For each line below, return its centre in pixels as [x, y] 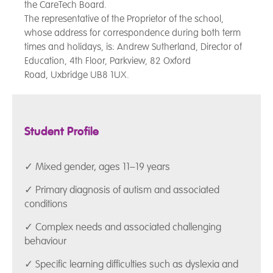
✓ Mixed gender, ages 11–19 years [97, 167]
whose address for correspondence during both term [133, 33]
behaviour [45, 241]
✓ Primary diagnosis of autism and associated [122, 190]
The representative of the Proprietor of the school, [124, 19]
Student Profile [62, 131]
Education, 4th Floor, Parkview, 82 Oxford [108, 61]
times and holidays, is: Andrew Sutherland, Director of [133, 47]
